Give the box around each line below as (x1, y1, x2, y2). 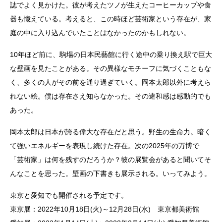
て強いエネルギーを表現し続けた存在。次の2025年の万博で (10, 142, 199, 150)
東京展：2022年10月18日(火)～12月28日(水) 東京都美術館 (10, 205, 199, 214)
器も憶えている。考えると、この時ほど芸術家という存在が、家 (10, 15, 211, 23)
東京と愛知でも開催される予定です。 (10, 191, 128, 200)
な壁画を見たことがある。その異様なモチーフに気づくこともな (10, 64, 211, 73)
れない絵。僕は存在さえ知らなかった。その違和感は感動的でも (10, 92, 211, 101)
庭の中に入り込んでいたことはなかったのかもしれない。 (10, 29, 190, 37)
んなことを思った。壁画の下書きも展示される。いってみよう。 (10, 169, 211, 178)
